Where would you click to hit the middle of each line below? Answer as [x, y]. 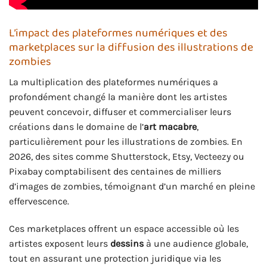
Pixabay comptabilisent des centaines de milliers [115, 172]
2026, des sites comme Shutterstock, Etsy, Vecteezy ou [127, 157]
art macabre [170, 127]
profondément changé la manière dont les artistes [118, 97]
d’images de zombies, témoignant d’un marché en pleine [132, 187]
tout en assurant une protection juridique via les [115, 259]
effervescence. [39, 201]
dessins [127, 244]
